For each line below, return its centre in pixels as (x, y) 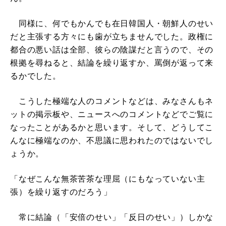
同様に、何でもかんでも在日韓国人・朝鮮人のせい (112, 23)
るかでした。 (36, 76)
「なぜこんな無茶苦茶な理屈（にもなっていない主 (108, 179)
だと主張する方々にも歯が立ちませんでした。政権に (112, 36)
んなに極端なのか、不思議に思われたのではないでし (112, 140)
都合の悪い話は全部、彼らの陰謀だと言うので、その (112, 49)
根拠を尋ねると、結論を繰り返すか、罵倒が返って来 (112, 63)
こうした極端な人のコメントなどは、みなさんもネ (112, 101)
